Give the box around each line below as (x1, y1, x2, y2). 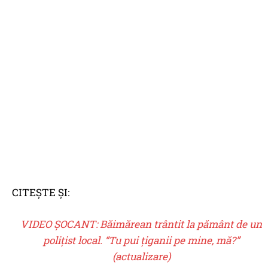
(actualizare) (112, 249, 170, 264)
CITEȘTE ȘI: (12, 185, 69, 200)
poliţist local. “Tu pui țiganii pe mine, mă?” (43, 233, 240, 248)
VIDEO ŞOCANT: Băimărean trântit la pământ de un (20, 217, 263, 232)
